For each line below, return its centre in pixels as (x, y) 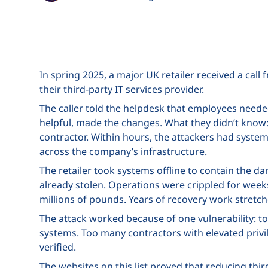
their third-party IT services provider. (122, 89)
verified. (58, 247)
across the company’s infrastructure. (123, 151)
